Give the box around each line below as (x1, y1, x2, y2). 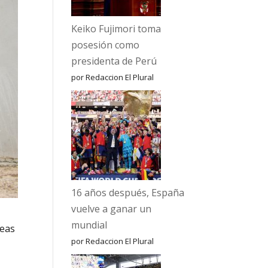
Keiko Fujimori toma (71, 22, 162, 35)
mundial (71, 218, 108, 232)
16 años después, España (71, 186, 185, 199)
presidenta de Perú (71, 54, 157, 68)
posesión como (71, 38, 140, 51)
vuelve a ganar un (71, 202, 152, 215)
